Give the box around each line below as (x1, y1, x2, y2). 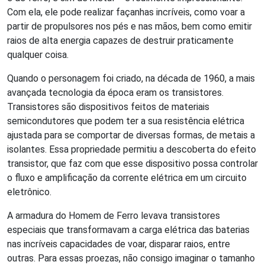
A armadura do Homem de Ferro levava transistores (7, 209, 220, 221)
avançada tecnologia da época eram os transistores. (7, 86, 224, 98)
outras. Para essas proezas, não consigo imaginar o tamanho (7, 252, 255, 264)
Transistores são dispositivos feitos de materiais (7, 101, 209, 112)
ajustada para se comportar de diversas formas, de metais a (7, 129, 255, 141)
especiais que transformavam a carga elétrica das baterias (7, 224, 250, 235)
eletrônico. (7, 186, 51, 198)
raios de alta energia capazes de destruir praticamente (7, 34, 234, 46)
